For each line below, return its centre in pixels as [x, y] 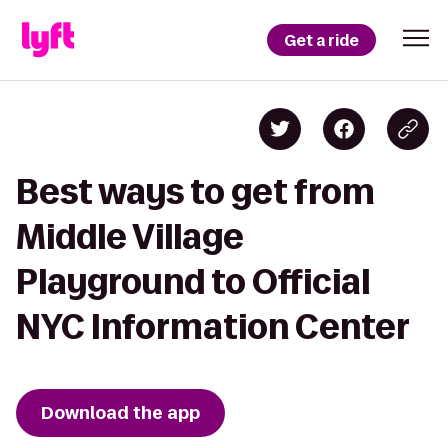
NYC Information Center [213, 326]
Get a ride [321, 40]
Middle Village [130, 236]
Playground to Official [193, 281]
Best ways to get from [195, 191]
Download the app [120, 413]
